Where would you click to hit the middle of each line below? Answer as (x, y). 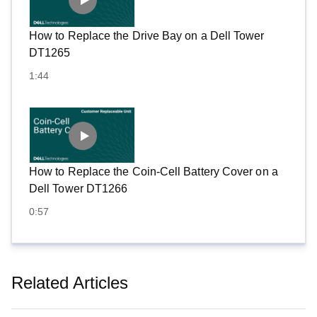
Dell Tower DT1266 (79, 189)
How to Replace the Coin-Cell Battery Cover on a (154, 172)
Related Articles (70, 283)
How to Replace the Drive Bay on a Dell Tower (147, 36)
